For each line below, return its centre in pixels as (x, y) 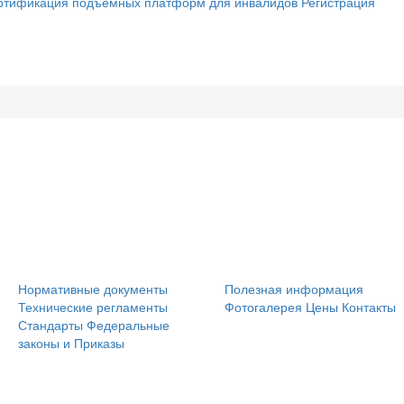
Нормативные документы (93, 289)
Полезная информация (294, 289)
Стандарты (50, 325)
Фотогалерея (263, 307)
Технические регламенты (93, 307)
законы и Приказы (71, 343)
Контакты (369, 307)
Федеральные (128, 325)
